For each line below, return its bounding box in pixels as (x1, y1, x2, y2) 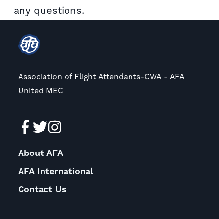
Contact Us (18, 183, 66, 195)
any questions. (14, 4, 85, 16)
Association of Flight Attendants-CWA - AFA (18, 71, 184, 81)
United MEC (18, 86, 63, 95)
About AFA (18, 147, 63, 159)
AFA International (18, 165, 93, 177)
